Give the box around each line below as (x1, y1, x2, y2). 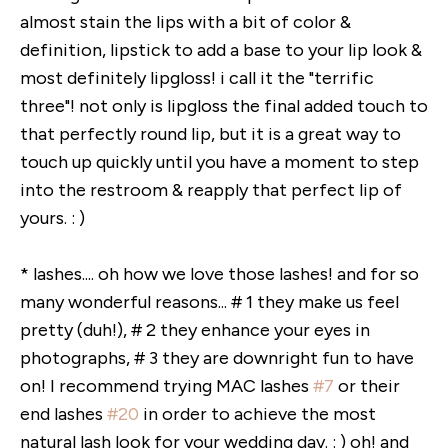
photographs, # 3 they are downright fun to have (20, 347, 414, 369)
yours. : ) (20, 207, 85, 229)
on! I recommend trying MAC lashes (20, 375, 313, 397)
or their (334, 375, 400, 397)
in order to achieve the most (139, 403, 376, 425)
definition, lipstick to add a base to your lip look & (20, 39, 422, 61)
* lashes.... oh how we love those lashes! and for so (20, 263, 419, 285)
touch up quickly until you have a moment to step (20, 151, 419, 173)
